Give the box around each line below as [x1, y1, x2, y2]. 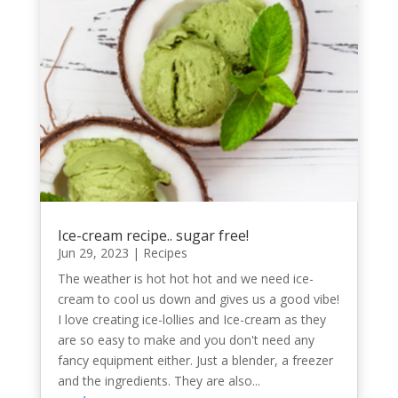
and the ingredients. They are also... [57, 371, 260, 389]
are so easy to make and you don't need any [57, 330, 314, 348]
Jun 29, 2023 [57, 243, 129, 261]
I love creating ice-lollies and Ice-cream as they [57, 310, 326, 328]
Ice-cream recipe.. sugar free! [57, 225, 249, 245]
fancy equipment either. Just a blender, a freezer [57, 351, 333, 369]
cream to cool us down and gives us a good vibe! [57, 290, 339, 307]
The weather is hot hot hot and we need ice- [57, 269, 314, 287]
